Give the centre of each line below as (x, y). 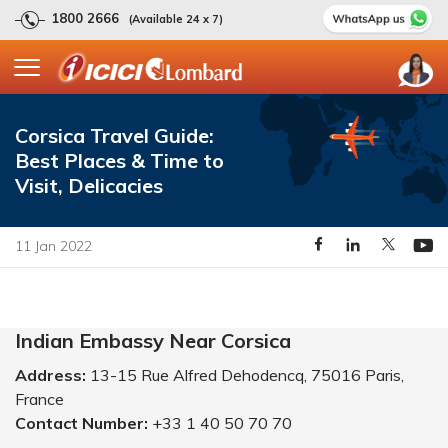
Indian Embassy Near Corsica (153, 340)
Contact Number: (83, 423)
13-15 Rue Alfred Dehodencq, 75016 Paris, (247, 375)
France (39, 399)
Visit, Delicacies (89, 185)
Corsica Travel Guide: (114, 135)
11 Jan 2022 (53, 246)
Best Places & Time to (119, 160)
